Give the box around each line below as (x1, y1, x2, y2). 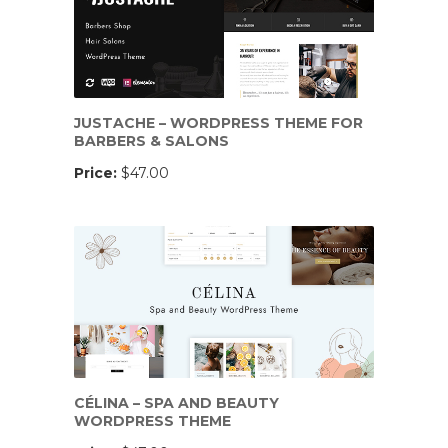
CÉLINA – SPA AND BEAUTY (74, 394, 279, 413)
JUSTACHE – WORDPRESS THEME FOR (74, 113, 363, 132)
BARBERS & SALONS (74, 131, 229, 150)
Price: (74, 163, 121, 182)
